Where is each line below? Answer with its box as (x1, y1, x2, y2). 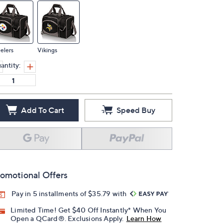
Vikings (37, 46, 57, 54)
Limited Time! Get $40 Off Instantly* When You (10, 206, 167, 215)
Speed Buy (116, 105, 155, 115)
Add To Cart (20, 105, 64, 115)
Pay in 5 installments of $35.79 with (11, 189, 128, 198)
